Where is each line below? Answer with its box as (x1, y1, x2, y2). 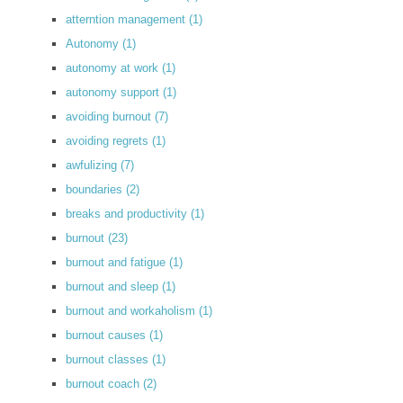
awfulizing (66, 157, 121, 172)
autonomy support (66, 85, 163, 99)
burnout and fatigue (66, 255, 169, 269)
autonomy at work (66, 60, 162, 75)
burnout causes (66, 327, 149, 342)
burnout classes (66, 352, 152, 366)
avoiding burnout (66, 109, 155, 123)
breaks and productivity (66, 206, 191, 220)
